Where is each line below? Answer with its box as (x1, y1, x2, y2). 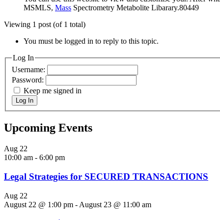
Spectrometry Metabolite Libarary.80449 (71, 3, 199, 12)
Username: (12, 65, 47, 74)
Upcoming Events (4, 121, 92, 135)
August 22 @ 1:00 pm (4, 200, 73, 209)
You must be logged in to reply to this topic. (24, 36, 159, 45)
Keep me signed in (24, 86, 82, 95)
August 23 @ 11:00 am (79, 200, 151, 209)
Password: (12, 76, 46, 84)
